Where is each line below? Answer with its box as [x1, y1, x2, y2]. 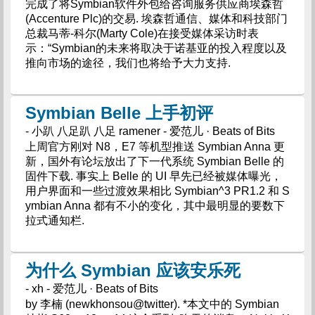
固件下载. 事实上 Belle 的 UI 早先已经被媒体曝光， [25, 170, 282, 182]
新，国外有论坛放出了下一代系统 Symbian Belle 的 [25, 155, 284, 167]
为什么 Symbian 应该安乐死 [25, 261, 240, 280]
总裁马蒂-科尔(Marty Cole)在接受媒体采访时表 [25, 27, 259, 39]
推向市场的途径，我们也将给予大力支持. [25, 57, 231, 69]
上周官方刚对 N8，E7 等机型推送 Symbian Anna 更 [25, 141, 285, 153]
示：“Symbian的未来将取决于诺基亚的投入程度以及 [25, 42, 287, 54]
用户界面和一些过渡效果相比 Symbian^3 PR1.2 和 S [25, 185, 290, 197]
